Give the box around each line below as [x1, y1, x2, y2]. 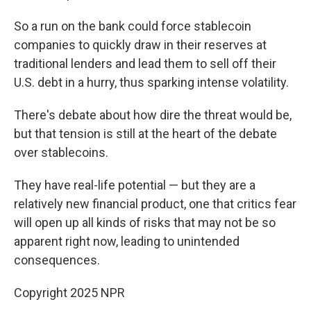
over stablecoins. [14, 145, 108, 160]
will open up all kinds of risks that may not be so [14, 215, 276, 230]
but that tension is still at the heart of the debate [14, 126, 277, 141]
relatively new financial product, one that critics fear [14, 196, 296, 211]
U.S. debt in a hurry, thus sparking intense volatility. [14, 75, 289, 90]
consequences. [14, 253, 100, 267]
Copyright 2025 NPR [14, 285, 125, 300]
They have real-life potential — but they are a [14, 178, 255, 192]
